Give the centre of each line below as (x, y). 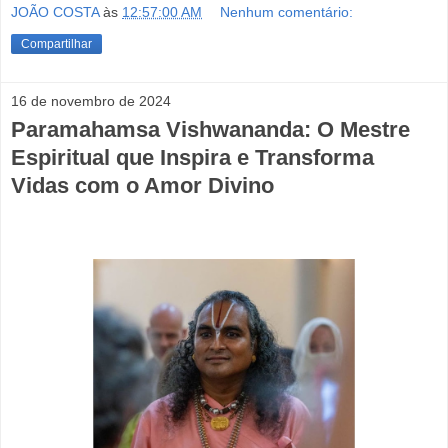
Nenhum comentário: (287, 11)
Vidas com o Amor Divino (142, 185)
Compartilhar (56, 43)
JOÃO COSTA (57, 11)
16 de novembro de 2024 (91, 100)
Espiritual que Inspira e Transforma (192, 157)
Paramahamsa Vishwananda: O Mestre (210, 129)
